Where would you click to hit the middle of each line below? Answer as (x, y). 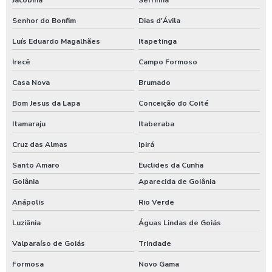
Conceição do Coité (173, 103)
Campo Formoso (168, 62)
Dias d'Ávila (159, 20)
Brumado (154, 82)
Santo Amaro (36, 165)
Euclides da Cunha (171, 165)
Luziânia (26, 223)
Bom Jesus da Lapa (46, 103)
